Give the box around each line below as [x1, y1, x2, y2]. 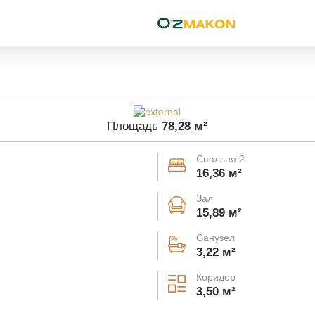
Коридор [195, 271, 236, 283]
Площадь [107, 119, 162, 133]
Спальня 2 [195, 153, 245, 165]
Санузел [195, 232, 235, 243]
